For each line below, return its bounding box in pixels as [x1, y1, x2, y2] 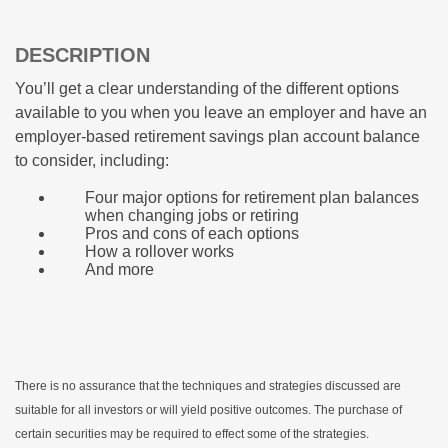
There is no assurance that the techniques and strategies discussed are [15, 379, 401, 394]
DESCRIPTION [15, 44, 150, 67]
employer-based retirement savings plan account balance [15, 128, 420, 146]
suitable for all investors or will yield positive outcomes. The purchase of [15, 403, 402, 418]
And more [85, 261, 154, 279]
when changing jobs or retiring [85, 207, 299, 225]
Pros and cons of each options [85, 225, 299, 243]
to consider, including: [15, 152, 169, 170]
